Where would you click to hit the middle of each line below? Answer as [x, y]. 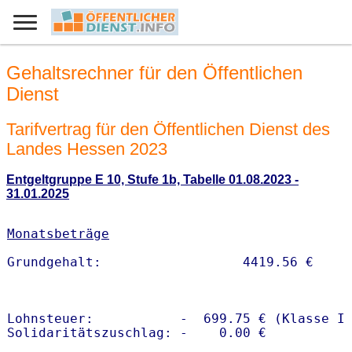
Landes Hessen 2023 [87, 148]
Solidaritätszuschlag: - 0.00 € [137, 333]
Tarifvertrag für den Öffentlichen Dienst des [168, 129]
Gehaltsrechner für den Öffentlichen [154, 73]
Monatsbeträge [58, 234]
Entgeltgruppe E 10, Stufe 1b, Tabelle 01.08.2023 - [152, 180]
